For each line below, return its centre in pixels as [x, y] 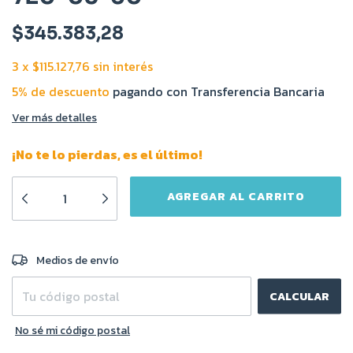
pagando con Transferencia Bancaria [217, 91]
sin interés [123, 66]
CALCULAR [299, 296]
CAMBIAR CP [307, 255]
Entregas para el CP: [62, 256]
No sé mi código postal [72, 331]
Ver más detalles [54, 118]
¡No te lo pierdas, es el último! [107, 154]
